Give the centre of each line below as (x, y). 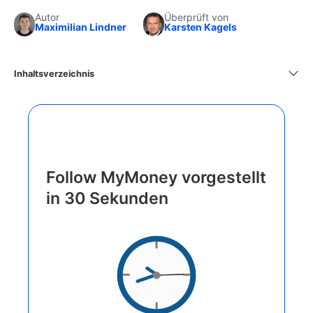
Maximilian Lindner (81, 27)
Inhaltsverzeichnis (54, 73)
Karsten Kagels (201, 27)
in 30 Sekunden (107, 198)
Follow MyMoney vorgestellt (156, 177)
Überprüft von (196, 17)
